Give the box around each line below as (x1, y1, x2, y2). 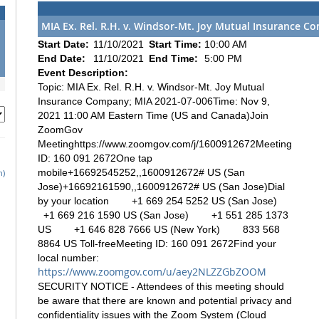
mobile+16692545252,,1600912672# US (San (38, 166, 245, 178)
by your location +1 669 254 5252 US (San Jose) (38, 194, 291, 206)
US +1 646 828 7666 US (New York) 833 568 (38, 223, 280, 235)
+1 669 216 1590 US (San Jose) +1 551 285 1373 (38, 209, 288, 221)
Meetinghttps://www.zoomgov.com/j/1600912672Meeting (38, 137, 292, 150)
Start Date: (38, 38, 92, 50)
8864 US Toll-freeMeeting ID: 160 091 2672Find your (38, 237, 276, 249)
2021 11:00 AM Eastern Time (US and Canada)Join (38, 109, 268, 121)
